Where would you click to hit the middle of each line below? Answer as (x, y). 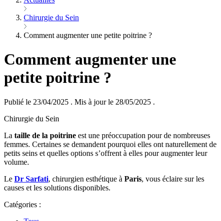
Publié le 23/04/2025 (37, 102)
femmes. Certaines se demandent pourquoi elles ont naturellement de (110, 144)
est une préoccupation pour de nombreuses (143, 135)
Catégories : (22, 204)
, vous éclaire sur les (173, 179)
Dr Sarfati (31, 179)
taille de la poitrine (44, 135)
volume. (17, 162)
